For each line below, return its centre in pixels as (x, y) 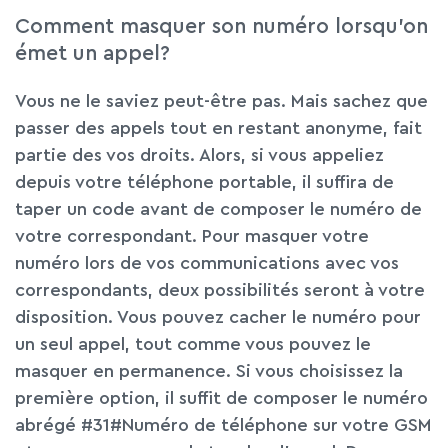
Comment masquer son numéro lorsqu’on (221, 27)
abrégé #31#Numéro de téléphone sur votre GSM (223, 425)
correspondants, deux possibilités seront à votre (220, 290)
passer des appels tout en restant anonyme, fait (218, 128)
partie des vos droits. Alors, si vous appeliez (199, 155)
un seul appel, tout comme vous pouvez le (193, 344)
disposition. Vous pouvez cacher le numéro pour (218, 317)
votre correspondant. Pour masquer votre (192, 236)
